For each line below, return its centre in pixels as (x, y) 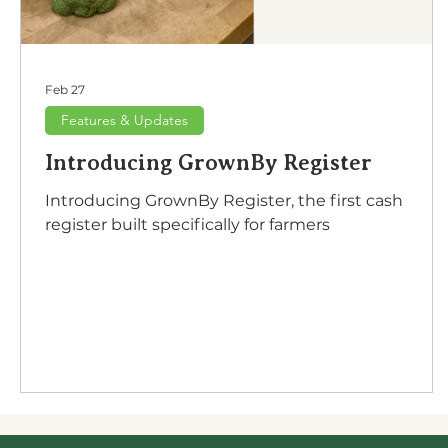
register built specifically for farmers (187, 224)
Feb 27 (65, 89)
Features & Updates (124, 120)
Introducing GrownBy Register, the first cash (224, 200)
